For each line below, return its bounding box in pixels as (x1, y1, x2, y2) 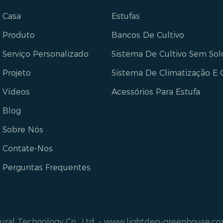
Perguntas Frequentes (2, 163, 91, 173)
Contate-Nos (2, 144, 53, 154)
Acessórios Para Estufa (111, 87, 200, 97)
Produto (2, 30, 35, 40)
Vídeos (2, 87, 30, 97)
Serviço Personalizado (2, 49, 89, 59)
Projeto (2, 68, 31, 78)
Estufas (111, 11, 140, 21)
